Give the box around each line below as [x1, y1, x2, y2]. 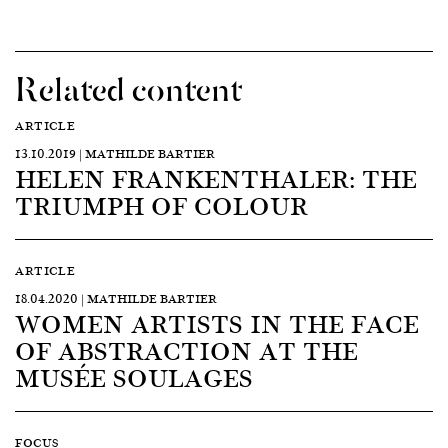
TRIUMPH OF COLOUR [15, 184, 308, 225]
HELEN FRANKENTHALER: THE [15, 157, 417, 198]
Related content [15, 58, 242, 113]
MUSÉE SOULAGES [15, 356, 253, 397]
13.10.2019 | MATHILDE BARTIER [15, 143, 215, 163]
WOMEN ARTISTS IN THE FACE [15, 302, 419, 343]
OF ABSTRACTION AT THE [15, 329, 358, 370]
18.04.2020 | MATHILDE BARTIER [15, 288, 217, 308]
